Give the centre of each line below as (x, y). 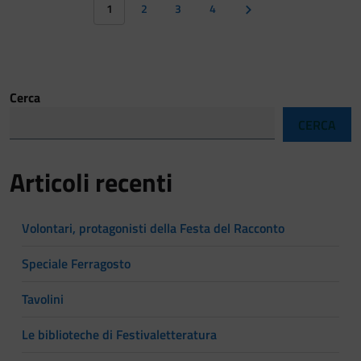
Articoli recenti (91, 183)
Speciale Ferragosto (76, 264)
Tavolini (43, 299)
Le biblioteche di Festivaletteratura (119, 335)
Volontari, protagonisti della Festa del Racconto (153, 228)
